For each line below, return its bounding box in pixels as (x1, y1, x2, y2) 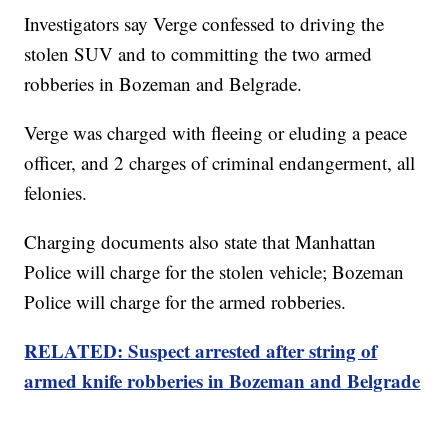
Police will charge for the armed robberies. (24, 288, 347, 314)
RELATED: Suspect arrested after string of (24, 336, 378, 364)
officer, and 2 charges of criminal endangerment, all (24, 149, 416, 175)
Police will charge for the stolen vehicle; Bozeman (24, 258, 405, 284)
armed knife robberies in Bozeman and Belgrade (24, 366, 421, 394)
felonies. (24, 179, 88, 205)
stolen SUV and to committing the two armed (24, 40, 373, 66)
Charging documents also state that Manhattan (24, 228, 377, 254)
